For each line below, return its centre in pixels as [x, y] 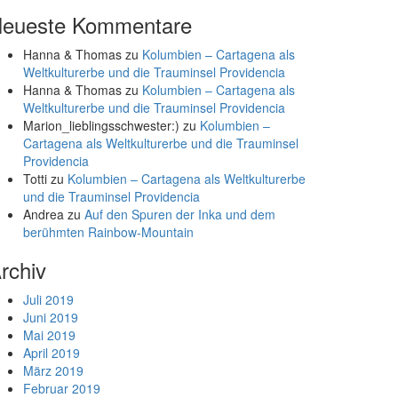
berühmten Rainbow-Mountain [108, 232]
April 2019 [52, 353]
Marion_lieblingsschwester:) [101, 125]
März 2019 [53, 370]
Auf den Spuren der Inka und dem [180, 214]
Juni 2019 [51, 317]
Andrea [44, 214]
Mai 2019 [49, 335]
